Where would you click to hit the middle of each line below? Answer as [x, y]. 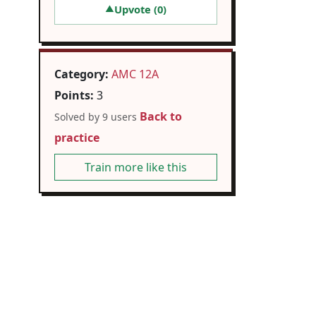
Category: [81, 74]
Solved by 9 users [96, 117]
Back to [161, 117]
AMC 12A [135, 74]
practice [77, 138]
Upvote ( [136, 10]
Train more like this [136, 168]
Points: [74, 96]
